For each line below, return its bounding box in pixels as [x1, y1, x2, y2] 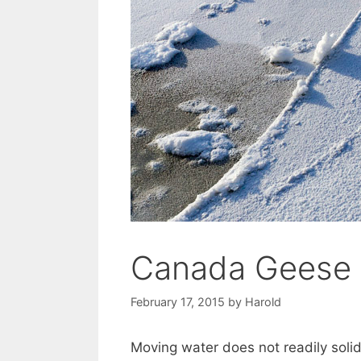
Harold [245, 295, 281, 309]
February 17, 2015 [131, 295, 225, 309]
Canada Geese [131, 248, 351, 288]
